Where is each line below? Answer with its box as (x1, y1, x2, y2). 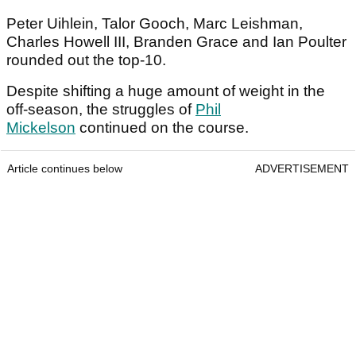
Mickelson (6, 119, 75, 137)
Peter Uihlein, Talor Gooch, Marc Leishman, (6, 15, 303, 33)
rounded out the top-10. (6, 52, 170, 69)
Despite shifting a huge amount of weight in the (6, 83, 325, 100)
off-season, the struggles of (6, 101, 195, 118)
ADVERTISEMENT (255, 162, 349, 176)
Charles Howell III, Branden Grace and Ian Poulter (6, 33, 346, 51)
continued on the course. (75, 119, 253, 137)
